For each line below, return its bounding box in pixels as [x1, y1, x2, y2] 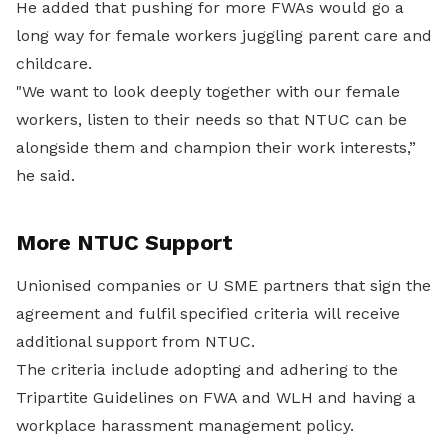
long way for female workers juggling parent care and [16, 26, 432, 45]
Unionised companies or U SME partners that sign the [16, 276, 431, 295]
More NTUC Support [16, 230, 233, 255]
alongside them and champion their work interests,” [16, 138, 416, 157]
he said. [16, 166, 75, 185]
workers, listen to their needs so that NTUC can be [16, 110, 407, 129]
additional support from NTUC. [16, 332, 255, 351]
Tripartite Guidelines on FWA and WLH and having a [16, 388, 416, 407]
